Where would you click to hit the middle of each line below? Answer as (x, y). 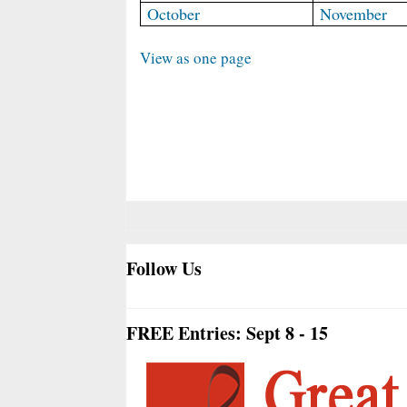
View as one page (196, 58)
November (354, 14)
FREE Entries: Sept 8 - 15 (227, 333)
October (174, 14)
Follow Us (164, 269)
